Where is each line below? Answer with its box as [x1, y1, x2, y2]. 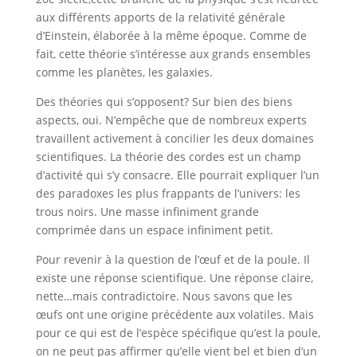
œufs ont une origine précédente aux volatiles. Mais [35, 307, 314, 322]
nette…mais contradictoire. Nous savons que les [35, 288, 292, 304]
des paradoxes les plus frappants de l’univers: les [35, 186, 300, 201]
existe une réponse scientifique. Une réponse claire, [35, 270, 313, 285]
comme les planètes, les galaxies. [35, 65, 213, 80]
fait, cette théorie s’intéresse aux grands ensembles [35, 46, 311, 61]
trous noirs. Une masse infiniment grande [35, 204, 259, 219]
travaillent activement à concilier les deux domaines [35, 131, 314, 146]
